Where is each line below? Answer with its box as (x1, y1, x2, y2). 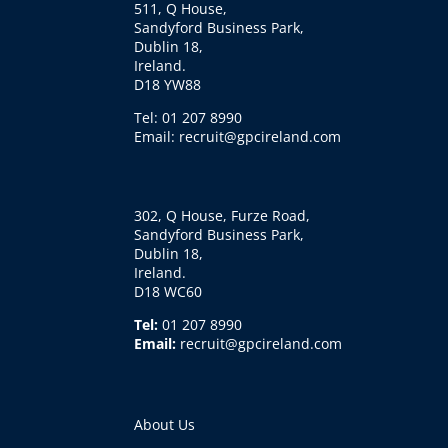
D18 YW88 (134, 75, 202, 95)
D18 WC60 (134, 281, 203, 301)
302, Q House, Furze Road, (134, 205, 311, 225)
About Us (134, 414, 196, 434)
